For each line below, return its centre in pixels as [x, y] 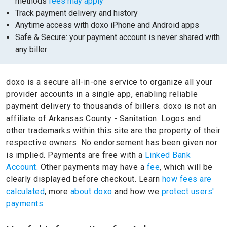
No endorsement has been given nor [149, 143]
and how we [138, 191]
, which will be [186, 167]
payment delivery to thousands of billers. [85, 106]
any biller [31, 49]
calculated [25, 191]
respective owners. [44, 143]
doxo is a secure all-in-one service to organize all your [109, 82]
